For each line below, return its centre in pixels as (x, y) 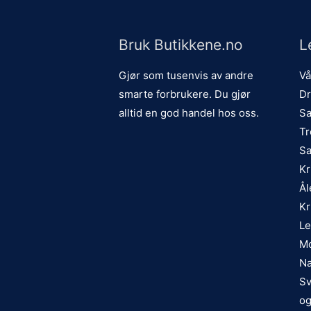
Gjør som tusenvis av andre (186, 75)
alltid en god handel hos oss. (188, 112)
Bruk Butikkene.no (180, 45)
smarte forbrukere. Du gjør (184, 94)
